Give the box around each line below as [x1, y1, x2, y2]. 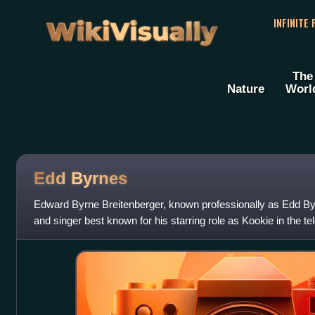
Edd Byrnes [33, 168, 127, 188]
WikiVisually [41, 8, 222, 46]
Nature [227, 82, 264, 96]
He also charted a [33, 231, 115, 243]
